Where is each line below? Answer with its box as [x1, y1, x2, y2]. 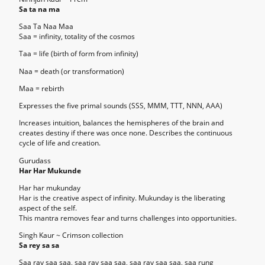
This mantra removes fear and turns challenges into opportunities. [19, 212, 237, 223]
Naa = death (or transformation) [19, 66, 124, 76]
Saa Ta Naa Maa [19, 21, 73, 32]
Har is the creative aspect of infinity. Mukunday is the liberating [19, 192, 225, 203]
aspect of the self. [19, 202, 77, 213]
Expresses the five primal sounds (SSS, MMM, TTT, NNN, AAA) [19, 101, 222, 111]
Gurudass [19, 155, 51, 166]
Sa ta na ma [19, 4, 60, 14]
